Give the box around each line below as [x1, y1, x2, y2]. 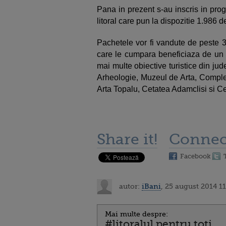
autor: [117, 182, 142, 190]
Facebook [180, 152, 211, 160]
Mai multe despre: [105, 210, 168, 218]
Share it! [97, 131, 157, 148]
